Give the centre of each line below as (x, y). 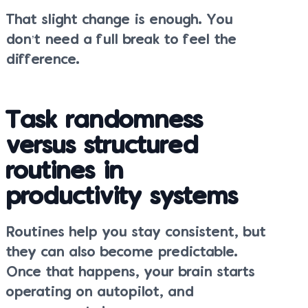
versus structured (102, 146)
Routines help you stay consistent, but (136, 232)
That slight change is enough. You (120, 20)
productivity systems (122, 197)
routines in (65, 172)
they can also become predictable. (122, 252)
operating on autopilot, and (100, 292)
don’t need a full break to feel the (121, 40)
